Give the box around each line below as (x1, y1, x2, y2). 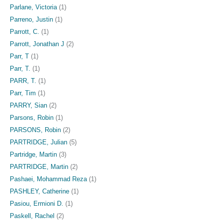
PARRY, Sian (10, 101, 47, 109)
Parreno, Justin (10, 15, 53, 23)
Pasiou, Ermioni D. (10, 199, 63, 207)
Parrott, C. (10, 27, 39, 35)
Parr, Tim (10, 89, 36, 97)
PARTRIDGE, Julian (10, 138, 67, 146)
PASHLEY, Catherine (10, 187, 69, 195)
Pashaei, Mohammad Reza (10, 175, 87, 183)
